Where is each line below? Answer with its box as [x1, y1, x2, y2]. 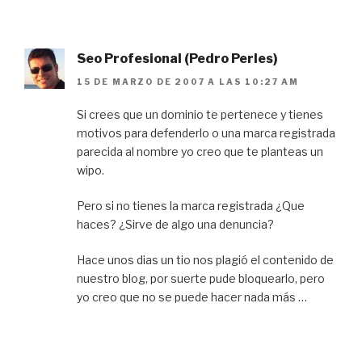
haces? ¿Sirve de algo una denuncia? [77, 217, 274, 231]
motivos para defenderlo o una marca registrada [77, 125, 335, 140]
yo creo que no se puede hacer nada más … [77, 289, 307, 304]
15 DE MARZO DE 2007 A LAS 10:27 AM [77, 76, 299, 86]
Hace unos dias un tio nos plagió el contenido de [77, 252, 334, 267]
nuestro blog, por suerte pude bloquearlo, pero [77, 271, 325, 285]
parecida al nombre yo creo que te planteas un [77, 144, 323, 158]
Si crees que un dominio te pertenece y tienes [77, 107, 323, 121]
